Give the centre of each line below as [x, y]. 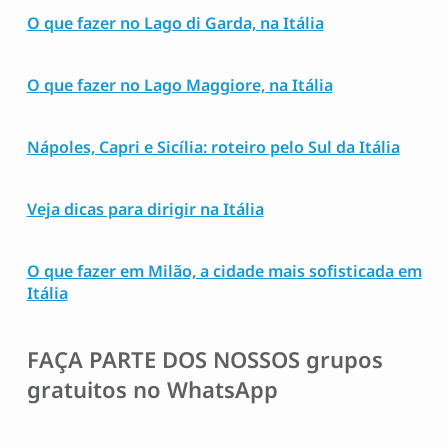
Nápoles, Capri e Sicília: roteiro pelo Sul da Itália [213, 147]
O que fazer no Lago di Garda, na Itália [175, 23]
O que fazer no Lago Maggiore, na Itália [179, 85]
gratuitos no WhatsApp [152, 389]
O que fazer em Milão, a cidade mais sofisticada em [224, 271]
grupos [344, 359]
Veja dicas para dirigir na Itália [145, 209]
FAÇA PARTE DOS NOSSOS [166, 359]
